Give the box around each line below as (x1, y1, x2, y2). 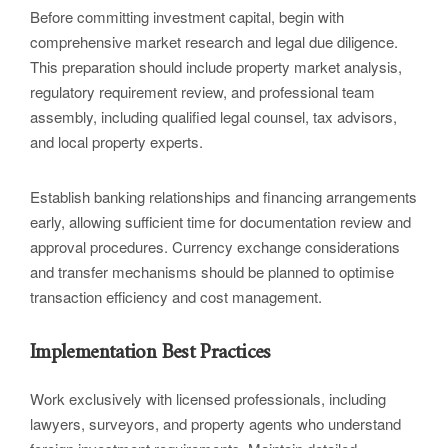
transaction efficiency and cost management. (30, 286, 322, 308)
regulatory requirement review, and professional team (30, 81, 375, 103)
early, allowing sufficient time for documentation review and (30, 211, 411, 233)
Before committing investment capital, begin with (30, 6, 344, 28)
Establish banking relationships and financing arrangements (30, 186, 417, 208)
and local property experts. (30, 131, 203, 153)
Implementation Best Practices (30, 334, 271, 372)
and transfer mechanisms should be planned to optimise (30, 261, 394, 283)
